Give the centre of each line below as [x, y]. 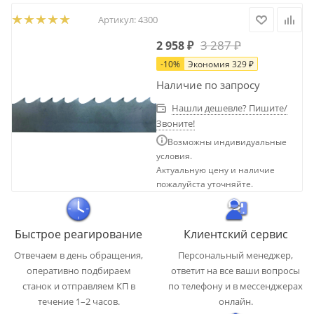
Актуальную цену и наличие [216, 170]
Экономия [210, 64]
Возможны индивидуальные [227, 142]
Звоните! [176, 123]
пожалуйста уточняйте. [205, 184]
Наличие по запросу [208, 85]
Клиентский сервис [235, 234]
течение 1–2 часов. [78, 301]
